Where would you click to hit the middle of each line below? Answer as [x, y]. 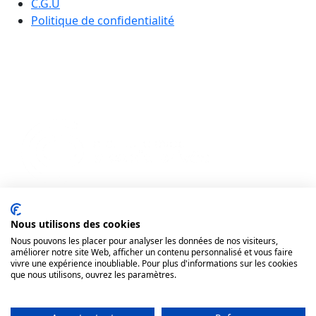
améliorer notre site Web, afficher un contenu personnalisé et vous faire [152, 252]
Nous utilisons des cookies [75, 224]
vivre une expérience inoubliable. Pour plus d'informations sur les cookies [154, 263]
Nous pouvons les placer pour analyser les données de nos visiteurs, [144, 241]
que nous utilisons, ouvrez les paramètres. [93, 275]
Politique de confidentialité [103, 21]
